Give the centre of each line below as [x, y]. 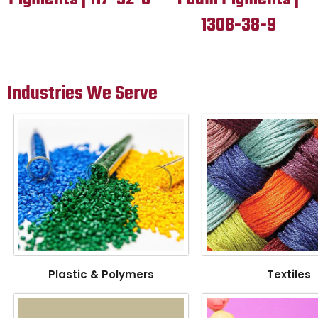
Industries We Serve [82, 94]
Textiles [289, 275]
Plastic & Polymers [101, 275]
